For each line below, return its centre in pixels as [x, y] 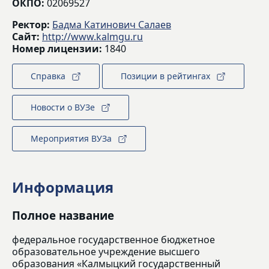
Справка [48, 76]
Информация [63, 187]
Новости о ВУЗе [63, 107]
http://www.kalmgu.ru [92, 37]
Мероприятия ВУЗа [71, 139]
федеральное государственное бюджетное [113, 239]
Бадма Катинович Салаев [112, 25]
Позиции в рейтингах [165, 76]
